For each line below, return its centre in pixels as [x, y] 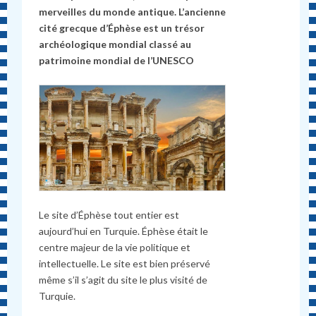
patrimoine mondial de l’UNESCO [117, 60]
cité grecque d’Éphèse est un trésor [122, 28]
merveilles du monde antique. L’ [112, 11]
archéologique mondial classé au [115, 44]
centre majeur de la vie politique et [115, 248]
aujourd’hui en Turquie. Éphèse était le [124, 231]
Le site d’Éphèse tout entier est [109, 215]
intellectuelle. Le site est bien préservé [125, 264]
